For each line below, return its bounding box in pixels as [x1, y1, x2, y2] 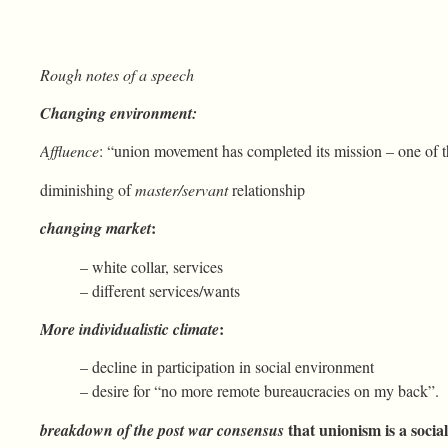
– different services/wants [80, 279, 240, 301]
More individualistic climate [40, 317, 219, 340]
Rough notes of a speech [40, 63, 194, 85]
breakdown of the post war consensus [40, 418, 284, 441]
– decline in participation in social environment [80, 356, 374, 378]
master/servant [135, 178, 228, 200]
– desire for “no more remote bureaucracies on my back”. [80, 380, 439, 402]
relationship [228, 178, 305, 200]
